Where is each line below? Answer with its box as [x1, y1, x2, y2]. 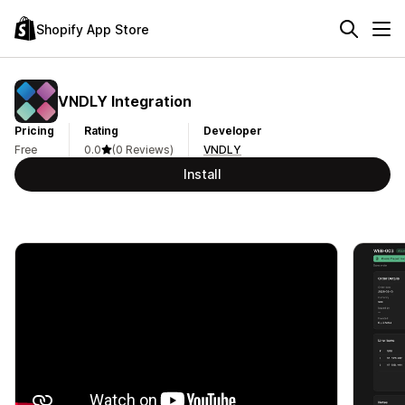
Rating [84, 124, 118, 137]
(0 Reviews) [112, 143, 174, 156]
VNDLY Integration [58, 91, 192, 110]
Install [184, 166, 221, 182]
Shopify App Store [36, 21, 149, 37]
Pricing [14, 124, 54, 137]
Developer [203, 124, 262, 137]
